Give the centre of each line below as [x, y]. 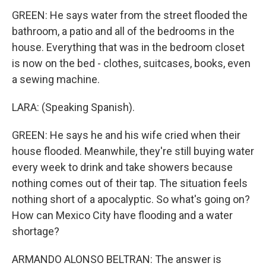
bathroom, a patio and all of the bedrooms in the [123, 31]
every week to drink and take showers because [122, 167]
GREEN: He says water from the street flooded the [130, 15]
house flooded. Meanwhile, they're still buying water [133, 151]
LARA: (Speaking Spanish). [73, 107]
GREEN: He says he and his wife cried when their [126, 135]
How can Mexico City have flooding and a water [122, 215]
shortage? [36, 231]
